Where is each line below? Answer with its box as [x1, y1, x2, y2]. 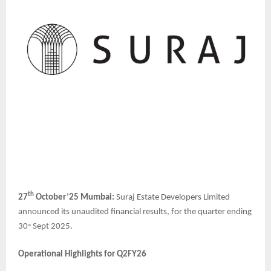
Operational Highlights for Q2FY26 [18, 249, 146, 259]
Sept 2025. [31, 221, 73, 231]
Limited [203, 192, 230, 202]
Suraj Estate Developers [114, 192, 203, 202]
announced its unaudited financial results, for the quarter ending [18, 207, 252, 217]
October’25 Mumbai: [34, 192, 114, 202]
